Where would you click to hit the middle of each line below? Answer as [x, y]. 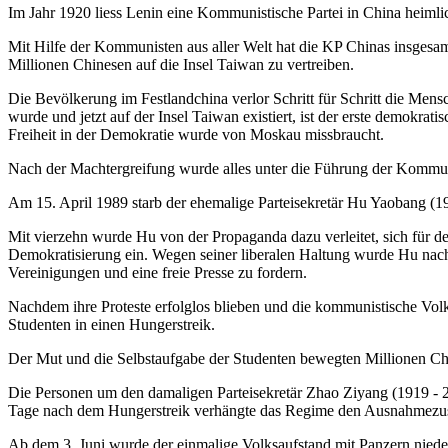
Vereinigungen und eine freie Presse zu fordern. [157, 272]
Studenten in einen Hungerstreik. [111, 324]
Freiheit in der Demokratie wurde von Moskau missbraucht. [196, 134]
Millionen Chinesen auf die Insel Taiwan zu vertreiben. [181, 64]
